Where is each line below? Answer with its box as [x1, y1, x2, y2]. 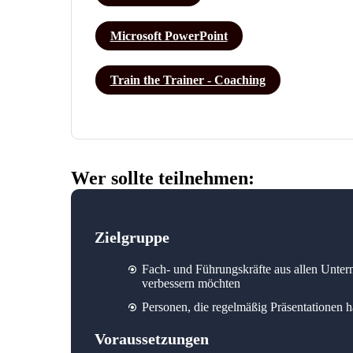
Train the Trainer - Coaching [110, 72, 266, 87]
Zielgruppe [94, 228, 169, 246]
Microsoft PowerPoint [110, 28, 228, 43]
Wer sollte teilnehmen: [70, 167, 255, 188]
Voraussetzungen [94, 329, 209, 347]
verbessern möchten [141, 276, 243, 290]
